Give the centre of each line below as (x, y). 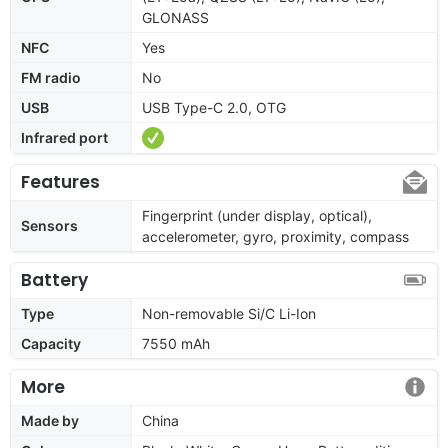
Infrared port (64, 137)
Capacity (51, 343)
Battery (54, 279)
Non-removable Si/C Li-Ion (229, 313)
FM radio (51, 77)
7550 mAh (176, 343)
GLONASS (175, 17)
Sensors (49, 225)
